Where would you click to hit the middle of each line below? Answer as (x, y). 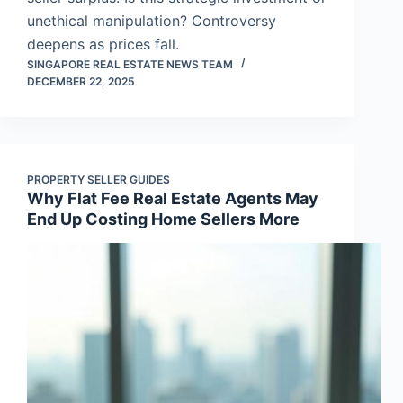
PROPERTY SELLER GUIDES (99, 179)
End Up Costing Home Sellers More (163, 219)
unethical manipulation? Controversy (152, 20)
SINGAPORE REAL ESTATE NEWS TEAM (130, 64)
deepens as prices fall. (103, 44)
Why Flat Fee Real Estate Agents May (173, 198)
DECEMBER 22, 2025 (81, 81)
